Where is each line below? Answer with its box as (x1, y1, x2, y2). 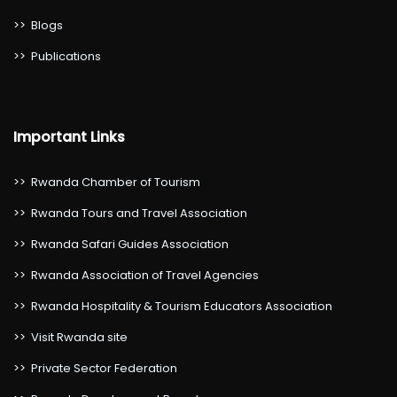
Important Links (13, 127, 125, 147)
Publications (31, 48, 101, 65)
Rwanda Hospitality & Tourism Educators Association (31, 298, 332, 315)
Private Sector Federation (31, 360, 177, 377)
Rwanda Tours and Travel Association (31, 205, 247, 222)
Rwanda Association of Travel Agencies (31, 267, 259, 284)
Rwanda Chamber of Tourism (31, 174, 200, 191)
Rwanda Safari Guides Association (31, 236, 229, 253)
